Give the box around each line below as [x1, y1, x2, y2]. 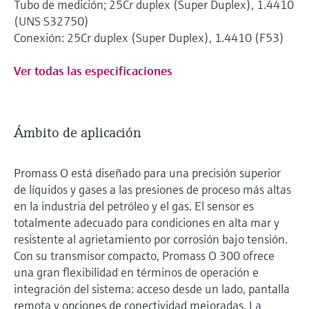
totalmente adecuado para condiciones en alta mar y [14, 214, 279, 230]
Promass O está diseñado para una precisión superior [14, 164, 281, 181]
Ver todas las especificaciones [14, 62, 172, 79]
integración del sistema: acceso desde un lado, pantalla [14, 280, 290, 297]
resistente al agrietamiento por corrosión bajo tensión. [14, 230, 288, 247]
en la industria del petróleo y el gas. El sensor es [14, 197, 254, 214]
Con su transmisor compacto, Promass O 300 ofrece [14, 247, 275, 263]
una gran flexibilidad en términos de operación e [14, 263, 259, 280]
